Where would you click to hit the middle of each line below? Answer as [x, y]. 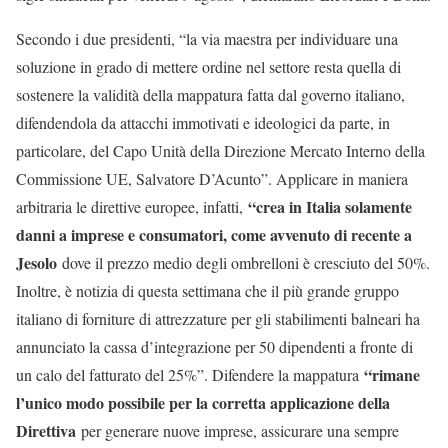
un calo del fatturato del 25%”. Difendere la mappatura [190, 375]
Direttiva [48, 431]
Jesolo [36, 263]
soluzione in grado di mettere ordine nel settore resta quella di [208, 67]
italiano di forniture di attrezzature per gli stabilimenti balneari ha [218, 319]
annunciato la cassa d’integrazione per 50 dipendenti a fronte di [214, 347]
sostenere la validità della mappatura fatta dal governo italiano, [210, 95]
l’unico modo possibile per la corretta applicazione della [203, 403]
